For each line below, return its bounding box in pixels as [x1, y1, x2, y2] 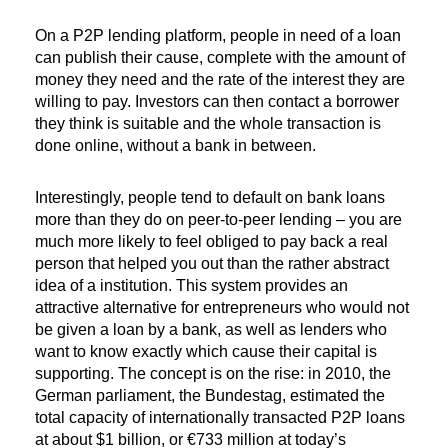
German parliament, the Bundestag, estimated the [35, 387, 385, 405]
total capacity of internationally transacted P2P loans [35, 409, 405, 427]
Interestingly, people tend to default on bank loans [35, 189, 385, 207]
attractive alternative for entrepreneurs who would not [35, 299, 409, 317]
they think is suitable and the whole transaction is [35, 115, 381, 133]
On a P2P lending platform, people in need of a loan [35, 27, 401, 45]
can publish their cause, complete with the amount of [35, 49, 405, 67]
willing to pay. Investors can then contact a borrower [35, 93, 399, 111]
